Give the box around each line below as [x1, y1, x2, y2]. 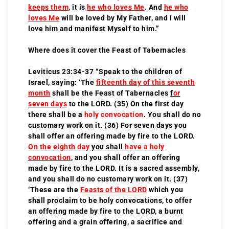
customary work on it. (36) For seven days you [28, 121, 187, 129]
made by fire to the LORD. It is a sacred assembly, [28, 164, 199, 172]
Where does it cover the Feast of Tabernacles [28, 45, 186, 54]
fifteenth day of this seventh [96, 78, 195, 86]
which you [147, 185, 184, 194]
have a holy [125, 142, 165, 151]
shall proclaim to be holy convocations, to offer [28, 196, 192, 204]
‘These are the [28, 185, 80, 194]
